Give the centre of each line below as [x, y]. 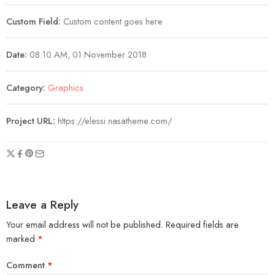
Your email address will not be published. [85, 225]
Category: [26, 88]
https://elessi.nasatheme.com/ [115, 121]
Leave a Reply [42, 204]
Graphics [66, 88]
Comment [27, 265]
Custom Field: [33, 21]
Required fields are [202, 225]
